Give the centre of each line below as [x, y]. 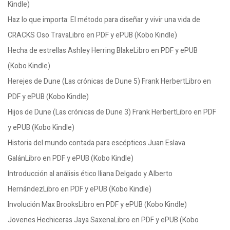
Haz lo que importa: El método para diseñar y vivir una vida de [104, 20]
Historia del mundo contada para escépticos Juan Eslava [97, 143]
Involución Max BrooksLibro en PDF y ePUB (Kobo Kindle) [97, 205]
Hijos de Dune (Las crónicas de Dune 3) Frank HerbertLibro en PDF [112, 112]
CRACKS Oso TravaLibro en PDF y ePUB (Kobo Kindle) [92, 35]
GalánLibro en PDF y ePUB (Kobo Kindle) [71, 158]
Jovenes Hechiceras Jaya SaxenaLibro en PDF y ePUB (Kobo [103, 220]
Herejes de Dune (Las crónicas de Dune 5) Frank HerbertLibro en [109, 81]
